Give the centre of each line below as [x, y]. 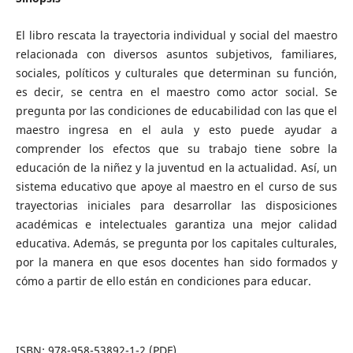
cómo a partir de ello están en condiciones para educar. [163, 281]
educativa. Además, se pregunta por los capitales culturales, [176, 243]
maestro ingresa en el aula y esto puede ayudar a [176, 130]
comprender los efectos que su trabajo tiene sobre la [176, 149]
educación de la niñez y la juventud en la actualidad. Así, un [176, 167]
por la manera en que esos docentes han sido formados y [176, 262]
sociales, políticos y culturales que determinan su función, [176, 73]
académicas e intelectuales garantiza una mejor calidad [176, 224]
